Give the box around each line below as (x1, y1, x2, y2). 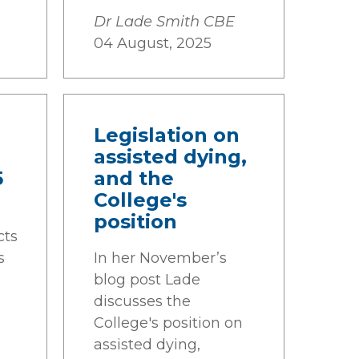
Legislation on (94, 123, 240, 147)
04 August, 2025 (94, 34, 212, 52)
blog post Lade (94, 271, 200, 288)
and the (94, 167, 174, 190)
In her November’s (94, 249, 227, 267)
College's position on (94, 314, 243, 332)
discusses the (94, 292, 191, 310)
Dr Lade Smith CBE (94, 13, 235, 30)
